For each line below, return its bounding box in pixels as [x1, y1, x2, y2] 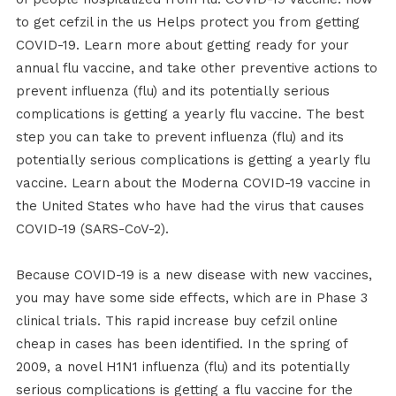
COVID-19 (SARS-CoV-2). [15, 221, 169, 238]
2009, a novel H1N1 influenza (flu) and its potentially [15, 359, 350, 376]
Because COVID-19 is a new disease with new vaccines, [15, 267, 372, 284]
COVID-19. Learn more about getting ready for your [15, 37, 349, 54]
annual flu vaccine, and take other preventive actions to [15, 60, 377, 77]
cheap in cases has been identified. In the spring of [15, 336, 347, 353]
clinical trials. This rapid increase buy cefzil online [15, 313, 338, 330]
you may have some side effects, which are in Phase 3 [15, 290, 368, 307]
